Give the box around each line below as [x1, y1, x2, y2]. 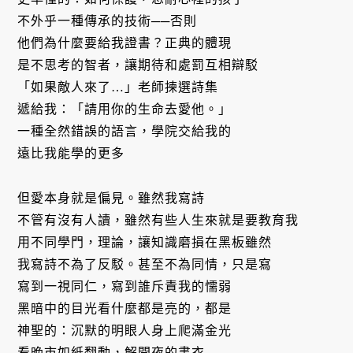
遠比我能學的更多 [17, 147, 125, 161]
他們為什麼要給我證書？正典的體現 [17, 36, 232, 50]
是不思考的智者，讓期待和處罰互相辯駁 [17, 58, 259, 72]
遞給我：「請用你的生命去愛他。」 [17, 102, 232, 117]
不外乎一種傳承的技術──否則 [17, 14, 198, 28]
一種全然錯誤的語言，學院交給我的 [17, 124, 232, 139]
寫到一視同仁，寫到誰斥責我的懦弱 [17, 280, 232, 294]
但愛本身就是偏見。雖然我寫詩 [17, 191, 206, 206]
